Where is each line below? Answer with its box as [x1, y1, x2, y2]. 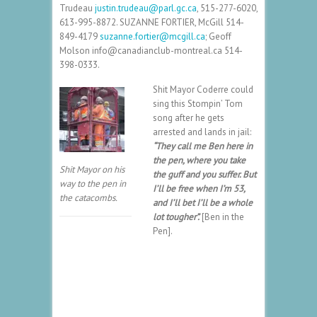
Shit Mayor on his [59, 163, 125, 176]
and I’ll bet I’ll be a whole [153, 196, 253, 209]
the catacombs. [59, 192, 117, 204]
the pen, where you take [153, 154, 246, 166]
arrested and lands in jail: [153, 125, 251, 138]
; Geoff [205, 30, 231, 42]
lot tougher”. [153, 210, 200, 223]
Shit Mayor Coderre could [153, 83, 253, 96]
